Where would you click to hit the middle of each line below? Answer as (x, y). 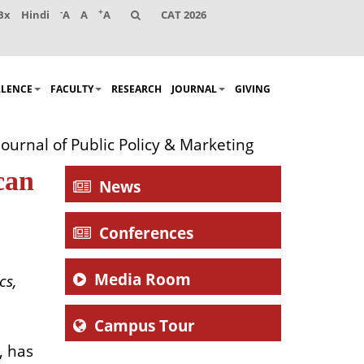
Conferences (146, 234)
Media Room (142, 280)
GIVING (253, 89)
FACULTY (72, 89)
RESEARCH (136, 89)
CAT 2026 (184, 15)
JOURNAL (194, 89)
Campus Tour (144, 326)
